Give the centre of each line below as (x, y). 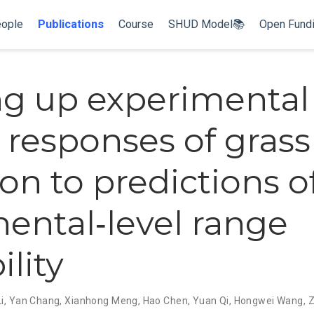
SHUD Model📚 (206, 24)
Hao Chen (165, 300)
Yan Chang (34, 300)
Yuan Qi (211, 300)
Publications (70, 24)
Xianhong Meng (101, 300)
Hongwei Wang (268, 300)
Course (136, 24)
